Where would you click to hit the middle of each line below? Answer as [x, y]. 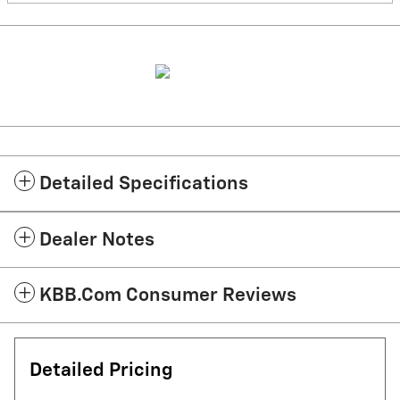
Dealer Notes [97, 241]
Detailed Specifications [144, 184]
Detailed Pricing [101, 371]
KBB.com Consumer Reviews [168, 296]
